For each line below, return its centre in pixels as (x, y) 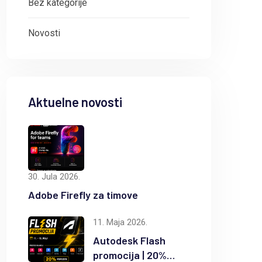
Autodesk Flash (129, 240)
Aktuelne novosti (75, 102)
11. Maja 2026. (120, 222)
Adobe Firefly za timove (83, 194)
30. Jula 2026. (54, 176)
